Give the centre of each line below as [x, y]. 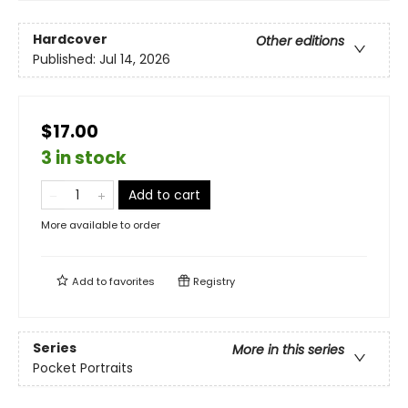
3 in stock [84, 158]
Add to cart [164, 195]
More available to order [101, 225]
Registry [213, 281]
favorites [132, 281]
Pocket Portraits [83, 368]
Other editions [300, 41]
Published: [66, 60]
